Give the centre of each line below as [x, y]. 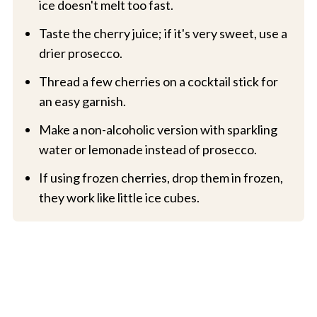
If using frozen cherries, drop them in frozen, [161, 178]
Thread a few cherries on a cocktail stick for [158, 82]
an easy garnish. [82, 102]
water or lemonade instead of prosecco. [148, 150]
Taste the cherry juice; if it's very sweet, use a [163, 34]
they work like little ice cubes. [119, 198]
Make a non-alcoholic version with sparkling [158, 130]
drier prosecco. [80, 53]
